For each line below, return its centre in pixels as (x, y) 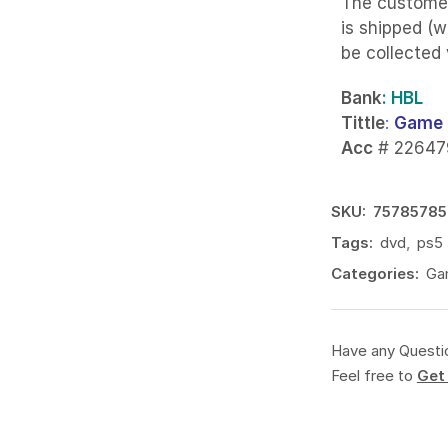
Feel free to (373, 376)
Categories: (374, 274)
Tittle (362, 123)
